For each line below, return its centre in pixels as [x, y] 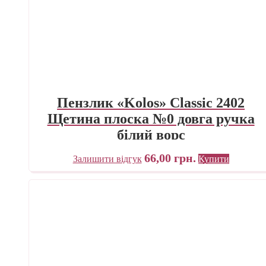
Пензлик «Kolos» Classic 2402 [151, 103]
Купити [213, 159]
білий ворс [151, 135]
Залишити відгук [107, 159]
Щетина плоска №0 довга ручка [151, 119]
